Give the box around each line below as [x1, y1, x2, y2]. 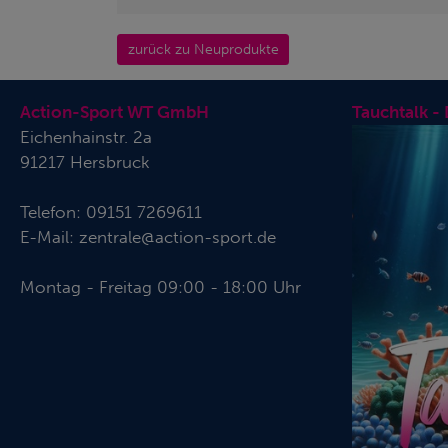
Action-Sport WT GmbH [20, 102, 209, 123]
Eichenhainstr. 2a [20, 127, 152, 148]
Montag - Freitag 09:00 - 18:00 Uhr [20, 277, 301, 298]
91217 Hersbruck [20, 152, 150, 173]
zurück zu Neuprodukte [127, 40, 279, 58]
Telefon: [20, 202, 86, 223]
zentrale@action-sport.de [79, 227, 276, 248]
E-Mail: [20, 227, 79, 248]
